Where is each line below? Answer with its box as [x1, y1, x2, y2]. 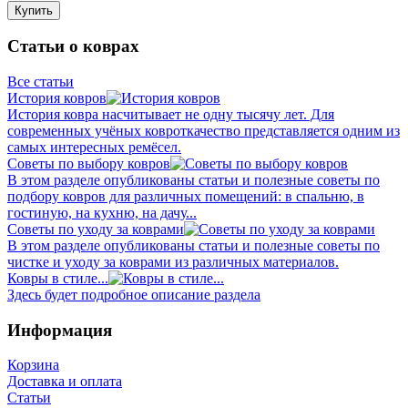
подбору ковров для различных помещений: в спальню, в [7, 189, 364, 204]
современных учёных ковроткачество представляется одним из [7, 123, 400, 138]
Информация [7, 320, 112, 340]
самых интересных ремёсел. [7, 139, 181, 155]
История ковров [7, 90, 107, 106]
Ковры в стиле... [7, 270, 108, 286]
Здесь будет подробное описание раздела [7, 287, 260, 302]
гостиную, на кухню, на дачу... [7, 205, 197, 220]
